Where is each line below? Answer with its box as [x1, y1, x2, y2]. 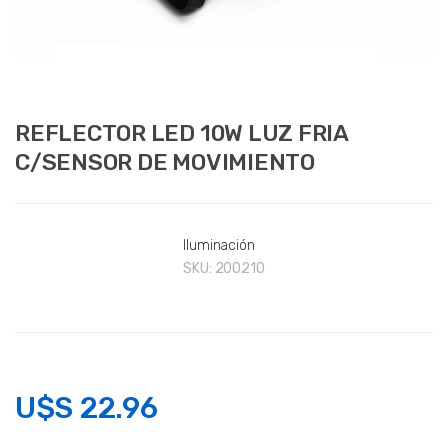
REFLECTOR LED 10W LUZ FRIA [15, 119, 349, 148]
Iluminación [183, 237, 255, 255]
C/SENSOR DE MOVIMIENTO [15, 148, 315, 177]
